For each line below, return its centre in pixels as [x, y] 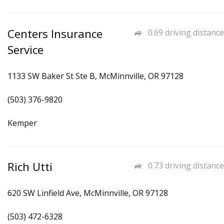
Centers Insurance [55, 34]
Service [25, 50]
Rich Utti [30, 167]
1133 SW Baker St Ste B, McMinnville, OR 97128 [95, 76]
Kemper [22, 123]
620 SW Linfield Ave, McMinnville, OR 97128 [88, 193]
